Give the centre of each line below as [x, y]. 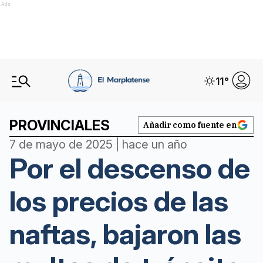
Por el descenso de [130, 168]
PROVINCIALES [60, 125]
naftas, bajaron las [125, 234]
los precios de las [119, 201]
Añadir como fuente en [190, 125]
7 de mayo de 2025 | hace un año [98, 144]
